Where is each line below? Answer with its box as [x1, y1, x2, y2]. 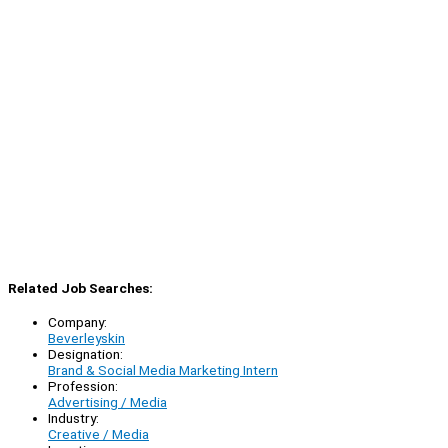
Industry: [48, 410, 99, 427]
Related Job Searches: [8, 280, 153, 297]
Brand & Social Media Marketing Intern [48, 362, 278, 379]
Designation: [48, 346, 123, 363]
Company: [48, 314, 107, 331]
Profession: [48, 378, 118, 395]
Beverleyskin [48, 330, 125, 347]
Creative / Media [48, 426, 149, 443]
